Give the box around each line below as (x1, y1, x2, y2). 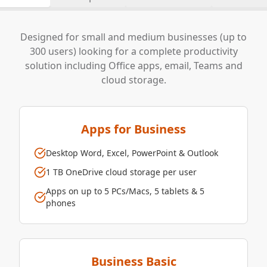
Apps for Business (81, 121, 186, 138)
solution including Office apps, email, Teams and (24, 59, 243, 73)
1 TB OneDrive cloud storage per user (46, 166, 197, 178)
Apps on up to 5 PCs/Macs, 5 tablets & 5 (46, 185, 204, 197)
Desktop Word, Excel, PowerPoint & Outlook (46, 147, 218, 159)
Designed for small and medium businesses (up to (20, 30, 247, 44)
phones (46, 197, 76, 209)
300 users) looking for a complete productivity (29, 45, 238, 58)
